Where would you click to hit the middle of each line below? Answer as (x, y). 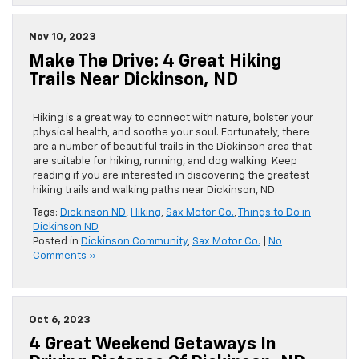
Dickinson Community (134, 242)
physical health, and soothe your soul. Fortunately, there (171, 133)
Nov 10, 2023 (63, 38)
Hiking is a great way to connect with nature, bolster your (173, 119)
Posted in (57, 242)
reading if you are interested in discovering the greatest (171, 176)
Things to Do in (274, 213)
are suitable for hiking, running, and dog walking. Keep (165, 162)
